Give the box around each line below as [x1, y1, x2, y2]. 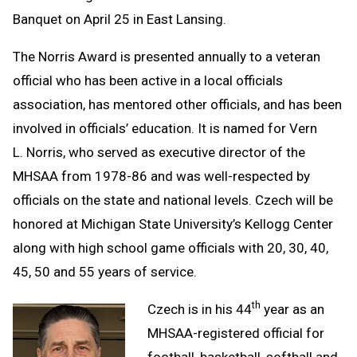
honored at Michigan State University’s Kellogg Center [13, 215, 333, 232]
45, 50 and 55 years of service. [13, 263, 197, 280]
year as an [261, 300, 324, 317]
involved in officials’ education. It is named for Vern [13, 120, 317, 136]
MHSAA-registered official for [147, 324, 324, 341]
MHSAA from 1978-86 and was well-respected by [13, 167, 310, 184]
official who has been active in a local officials [13, 72, 283, 88]
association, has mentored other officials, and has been [13, 96, 342, 112]
